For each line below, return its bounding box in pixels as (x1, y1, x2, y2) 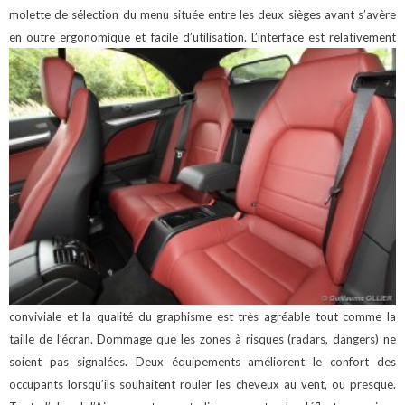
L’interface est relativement (246, 30, 396, 45)
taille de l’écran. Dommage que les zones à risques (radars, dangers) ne (9, 331, 396, 346)
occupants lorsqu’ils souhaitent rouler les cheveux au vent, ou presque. (9, 376, 396, 391)
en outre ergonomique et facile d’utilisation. (9, 30, 247, 45)
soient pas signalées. (9, 353, 136, 369)
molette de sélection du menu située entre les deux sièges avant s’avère (9, 7, 396, 23)
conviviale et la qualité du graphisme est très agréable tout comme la (9, 308, 396, 324)
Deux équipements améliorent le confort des (135, 353, 396, 369)
